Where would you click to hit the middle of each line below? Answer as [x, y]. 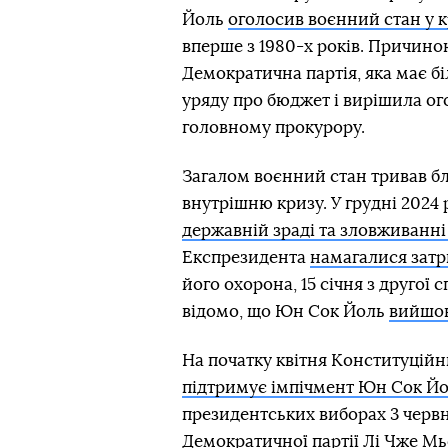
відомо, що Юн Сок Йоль [285, 311]
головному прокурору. [273, 127]
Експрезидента [246, 257]
